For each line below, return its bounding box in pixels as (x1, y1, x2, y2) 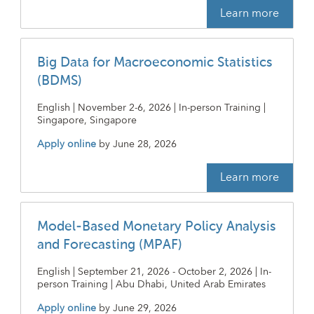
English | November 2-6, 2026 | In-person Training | (36, 99, 266, 116)
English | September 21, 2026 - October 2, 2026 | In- (36, 263, 271, 280)
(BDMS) (36, 74, 82, 88)
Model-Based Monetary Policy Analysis (36, 219, 276, 233)
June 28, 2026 (112, 135, 177, 153)
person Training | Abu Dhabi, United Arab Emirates (36, 275, 266, 293)
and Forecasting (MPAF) (36, 238, 182, 252)
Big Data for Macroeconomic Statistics (36, 55, 273, 69)
